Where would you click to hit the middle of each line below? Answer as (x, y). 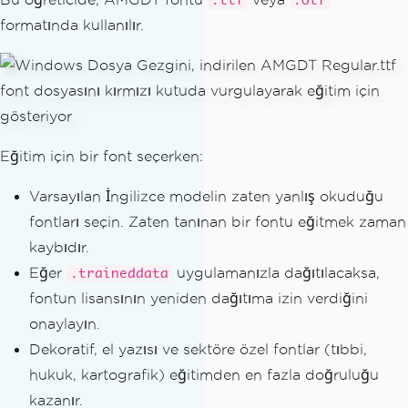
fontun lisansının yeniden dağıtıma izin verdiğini (199, 299)
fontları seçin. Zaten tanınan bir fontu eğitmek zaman (218, 222)
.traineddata (119, 274)
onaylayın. (65, 324)
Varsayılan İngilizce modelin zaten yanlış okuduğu (206, 197)
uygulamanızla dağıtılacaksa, (276, 273)
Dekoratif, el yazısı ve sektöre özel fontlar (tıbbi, (198, 350)
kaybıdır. (59, 248)
